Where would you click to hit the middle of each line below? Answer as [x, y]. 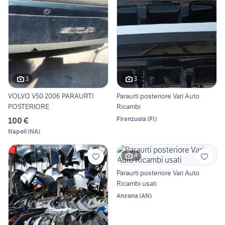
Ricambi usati [137, 183]
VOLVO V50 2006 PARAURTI [51, 96]
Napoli [17, 131]
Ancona [127, 195]
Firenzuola [131, 119]
